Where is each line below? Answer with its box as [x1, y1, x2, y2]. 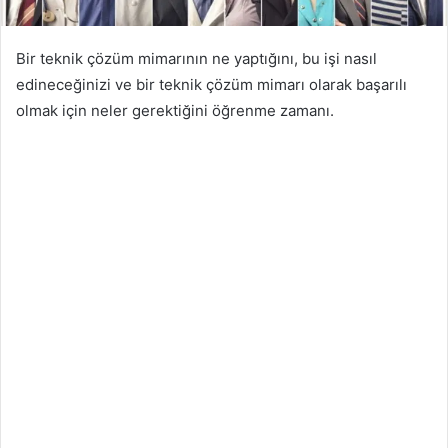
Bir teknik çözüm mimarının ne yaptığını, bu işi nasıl [16, 48, 377, 68]
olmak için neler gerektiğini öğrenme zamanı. [16, 100, 334, 120]
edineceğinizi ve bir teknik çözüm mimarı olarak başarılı [16, 74, 407, 94]
